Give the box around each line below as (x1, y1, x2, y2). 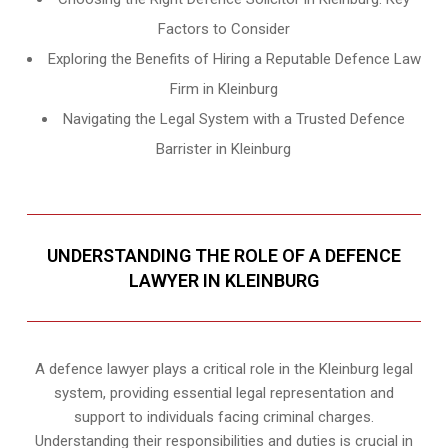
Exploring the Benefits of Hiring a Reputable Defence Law (47, 50, 421, 69)
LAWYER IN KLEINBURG (128, 270, 319, 292)
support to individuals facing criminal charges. (73, 408, 374, 427)
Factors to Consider (157, 20, 290, 39)
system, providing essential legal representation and (53, 384, 394, 403)
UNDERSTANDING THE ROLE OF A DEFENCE (46, 245, 401, 267)
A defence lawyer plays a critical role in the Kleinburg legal (34, 360, 413, 379)
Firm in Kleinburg (169, 80, 278, 99)
